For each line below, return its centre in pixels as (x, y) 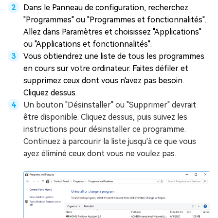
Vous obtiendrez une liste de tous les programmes (114, 56)
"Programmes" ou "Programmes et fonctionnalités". (115, 20)
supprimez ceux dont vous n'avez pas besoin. (104, 81)
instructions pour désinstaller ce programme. (105, 129)
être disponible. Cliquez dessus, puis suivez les (105, 117)
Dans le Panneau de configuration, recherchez (106, 8)
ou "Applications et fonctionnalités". (88, 44)
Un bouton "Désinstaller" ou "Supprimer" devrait (110, 105)
